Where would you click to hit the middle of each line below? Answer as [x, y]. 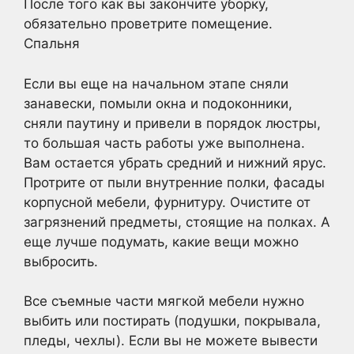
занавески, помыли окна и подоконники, [158, 103]
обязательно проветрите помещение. [148, 24]
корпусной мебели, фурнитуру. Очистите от [167, 202]
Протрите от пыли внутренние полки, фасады [174, 182]
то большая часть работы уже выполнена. [164, 143]
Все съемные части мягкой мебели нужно [164, 301]
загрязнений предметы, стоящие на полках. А [177, 222]
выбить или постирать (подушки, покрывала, [172, 321]
